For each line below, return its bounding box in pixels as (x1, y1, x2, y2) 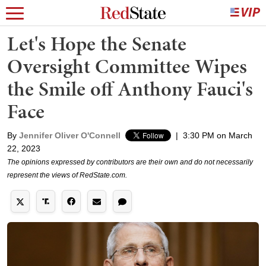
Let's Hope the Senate (7, 30, 186, 58)
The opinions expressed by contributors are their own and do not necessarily (7, 158, 253, 166)
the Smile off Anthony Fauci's (7, 75, 253, 103)
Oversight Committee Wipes (7, 52, 247, 80)
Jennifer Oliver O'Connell (19, 131, 121, 140)
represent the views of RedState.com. (7, 171, 127, 179)
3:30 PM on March (183, 131, 252, 140)
